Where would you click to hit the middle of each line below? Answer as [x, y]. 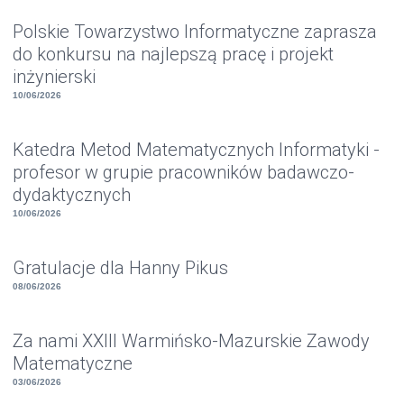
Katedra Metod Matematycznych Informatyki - [197, 149]
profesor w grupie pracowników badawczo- [184, 172]
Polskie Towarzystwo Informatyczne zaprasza [195, 31]
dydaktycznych [72, 194]
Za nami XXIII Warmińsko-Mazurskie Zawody [192, 340]
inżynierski [55, 76]
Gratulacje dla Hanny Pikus [121, 267]
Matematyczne [73, 363]
